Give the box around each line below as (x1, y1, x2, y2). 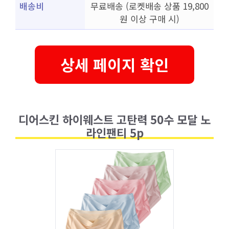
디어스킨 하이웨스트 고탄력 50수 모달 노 (18, 110, 211, 127)
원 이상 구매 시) (119, 12, 179, 25)
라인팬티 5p (85, 124, 144, 141)
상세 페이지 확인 (60, 53, 169, 76)
